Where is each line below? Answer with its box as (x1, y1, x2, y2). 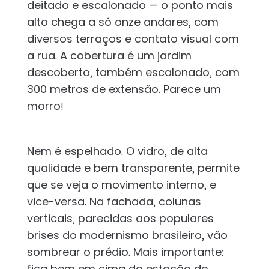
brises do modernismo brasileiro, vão (26, 228, 228, 243)
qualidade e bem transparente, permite (26, 160, 240, 176)
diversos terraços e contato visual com (26, 31, 239, 47)
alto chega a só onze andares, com (26, 14, 219, 30)
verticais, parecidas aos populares (26, 211, 214, 226)
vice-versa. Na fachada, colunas (26, 194, 201, 210)
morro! (26, 98, 64, 114)
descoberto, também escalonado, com (26, 65, 240, 80)
